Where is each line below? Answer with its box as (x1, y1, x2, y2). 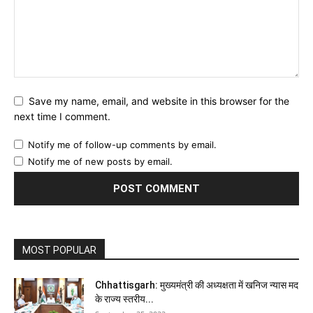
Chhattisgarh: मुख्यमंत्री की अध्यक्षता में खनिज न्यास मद (95, 279, 298, 291)
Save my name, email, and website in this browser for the (29, 94, 289, 107)
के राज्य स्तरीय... (95, 293, 154, 305)
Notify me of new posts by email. (28, 156, 173, 168)
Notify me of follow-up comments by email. (28, 139, 217, 151)
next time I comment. (14, 110, 110, 123)
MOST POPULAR (22, 245, 96, 256)
